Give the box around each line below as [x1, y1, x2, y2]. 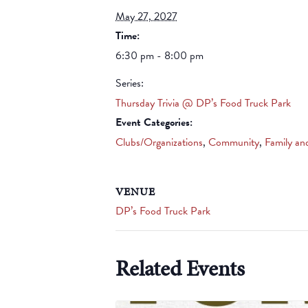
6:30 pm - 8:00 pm [115, 47, 203, 65]
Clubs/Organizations [115, 134, 203, 151]
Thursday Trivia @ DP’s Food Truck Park [115, 95, 291, 112]
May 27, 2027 [115, 8, 177, 25]
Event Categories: [115, 114, 192, 131]
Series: [115, 75, 144, 92]
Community [208, 134, 259, 151]
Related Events [115, 253, 245, 285]
